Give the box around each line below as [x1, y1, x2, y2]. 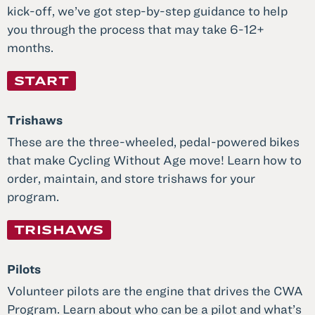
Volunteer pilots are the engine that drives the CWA [7, 283, 303, 299]
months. [7, 40, 53, 56]
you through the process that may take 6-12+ [7, 22, 264, 37]
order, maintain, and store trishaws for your [7, 171, 255, 186]
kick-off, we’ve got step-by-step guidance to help [7, 4, 288, 19]
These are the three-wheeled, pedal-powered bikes [7, 134, 300, 150]
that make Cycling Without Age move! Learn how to [7, 153, 302, 168]
